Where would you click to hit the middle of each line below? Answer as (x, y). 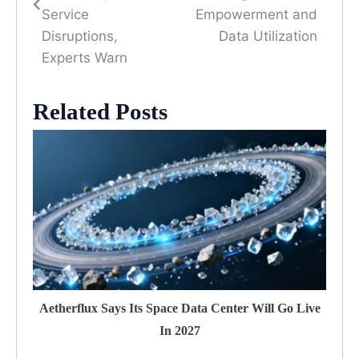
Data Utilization (268, 36)
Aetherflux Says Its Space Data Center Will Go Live (179, 309)
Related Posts (100, 112)
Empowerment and (256, 15)
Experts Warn (85, 58)
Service (65, 15)
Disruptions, (80, 36)
